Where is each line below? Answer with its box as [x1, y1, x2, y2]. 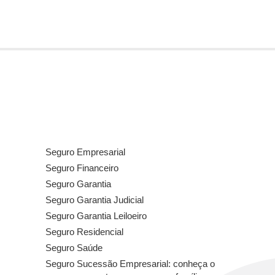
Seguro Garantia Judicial [45, 195, 144, 206]
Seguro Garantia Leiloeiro [45, 211, 147, 222]
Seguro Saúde [45, 242, 103, 254]
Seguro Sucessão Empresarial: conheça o [45, 258, 215, 269]
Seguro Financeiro [45, 163, 118, 174]
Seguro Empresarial [45, 147, 125, 158]
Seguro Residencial [45, 227, 123, 238]
